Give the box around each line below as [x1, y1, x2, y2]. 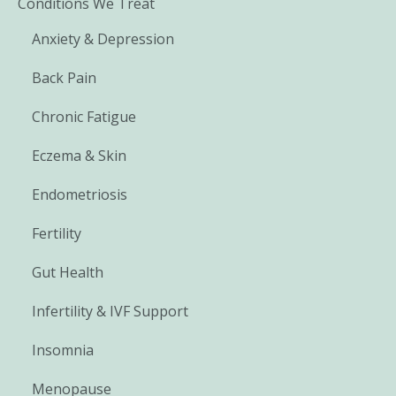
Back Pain [32, 68, 96, 88]
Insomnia [32, 340, 94, 361]
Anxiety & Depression [32, 29, 174, 49]
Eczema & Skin [32, 146, 126, 166]
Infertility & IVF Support [32, 301, 188, 322]
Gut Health [32, 263, 103, 283]
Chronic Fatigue [32, 107, 136, 127]
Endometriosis [32, 185, 127, 205]
